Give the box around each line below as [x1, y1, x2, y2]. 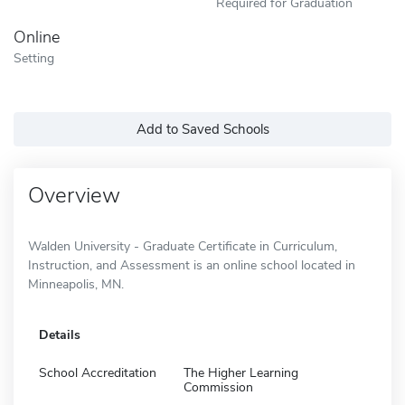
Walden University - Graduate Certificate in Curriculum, [28, 237, 337, 255]
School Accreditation [39, 363, 156, 381]
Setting [14, 48, 54, 67]
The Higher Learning [184, 363, 298, 381]
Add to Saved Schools [136, 119, 269, 138]
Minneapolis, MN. [28, 275, 124, 293]
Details [39, 325, 80, 344]
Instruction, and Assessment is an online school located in [28, 256, 355, 274]
